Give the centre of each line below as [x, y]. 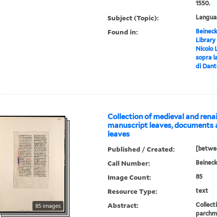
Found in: [123, 32]
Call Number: [129, 163]
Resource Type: [133, 191]
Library [205, 40]
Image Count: [130, 177]
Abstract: [123, 205]
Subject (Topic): [133, 18]
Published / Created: [141, 149]
